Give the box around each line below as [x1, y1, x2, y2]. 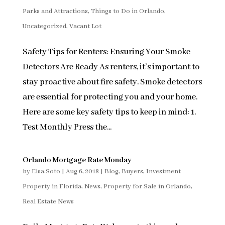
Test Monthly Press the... [22, 122, 111, 133]
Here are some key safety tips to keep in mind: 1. [22, 107, 196, 118]
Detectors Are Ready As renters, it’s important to [22, 62, 199, 73]
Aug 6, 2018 [65, 167, 99, 176]
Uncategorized [22, 22, 66, 31]
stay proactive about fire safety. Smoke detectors [22, 77, 202, 88]
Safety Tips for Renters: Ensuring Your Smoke [22, 47, 190, 58]
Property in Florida [22, 182, 81, 191]
